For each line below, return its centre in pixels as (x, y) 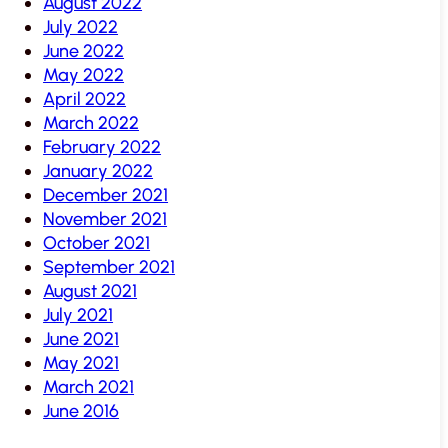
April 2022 (85, 99)
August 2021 (90, 291)
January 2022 (98, 171)
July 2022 (81, 27)
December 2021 (106, 195)
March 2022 (91, 123)
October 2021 (97, 243)
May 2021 (81, 363)
